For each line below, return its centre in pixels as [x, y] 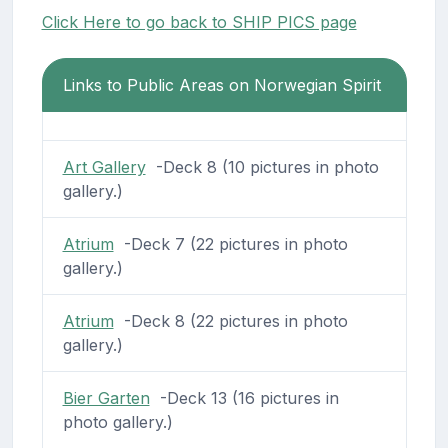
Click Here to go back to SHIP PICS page [199, 22]
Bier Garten [106, 398]
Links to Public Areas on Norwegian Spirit [221, 85]
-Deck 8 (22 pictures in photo [230, 321]
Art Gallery [104, 167]
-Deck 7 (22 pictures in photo [230, 244]
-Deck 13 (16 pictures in [244, 398]
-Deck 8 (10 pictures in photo [262, 167]
